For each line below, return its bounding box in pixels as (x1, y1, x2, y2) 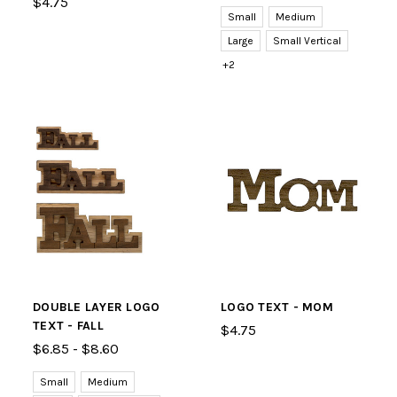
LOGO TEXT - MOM (221, 300, 333, 315)
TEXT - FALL (33, 318, 104, 333)
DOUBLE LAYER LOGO (33, 300, 160, 315)
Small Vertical (273, 35, 341, 47)
